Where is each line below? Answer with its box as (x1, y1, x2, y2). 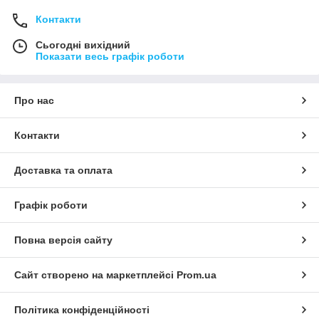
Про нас (14, 95, 54, 107)
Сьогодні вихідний (36, 39, 130, 51)
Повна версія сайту (14, 234, 113, 246)
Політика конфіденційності (14, 304, 150, 316)
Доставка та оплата (14, 164, 113, 177)
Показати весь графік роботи (36, 51, 184, 63)
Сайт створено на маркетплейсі (14, 269, 177, 281)
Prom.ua (177, 269, 216, 281)
